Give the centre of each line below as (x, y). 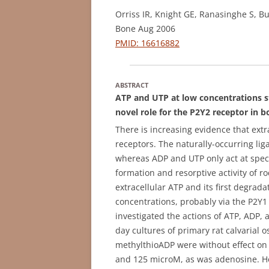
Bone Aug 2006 (145, 28)
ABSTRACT (132, 85)
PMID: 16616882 (147, 43)
